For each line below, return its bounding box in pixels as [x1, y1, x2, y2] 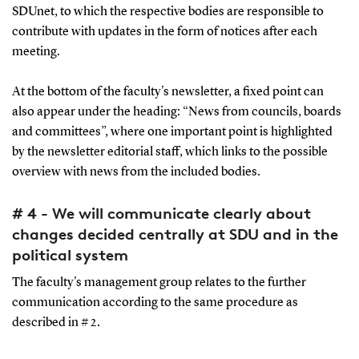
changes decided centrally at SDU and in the [11, 224, 338, 244]
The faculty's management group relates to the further [11, 276, 306, 289]
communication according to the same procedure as [11, 296, 298, 309]
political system [11, 244, 128, 264]
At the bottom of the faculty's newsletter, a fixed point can [11, 85, 324, 99]
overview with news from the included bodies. [11, 165, 260, 179]
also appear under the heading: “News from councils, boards [11, 105, 341, 119]
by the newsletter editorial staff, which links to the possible [11, 145, 328, 159]
